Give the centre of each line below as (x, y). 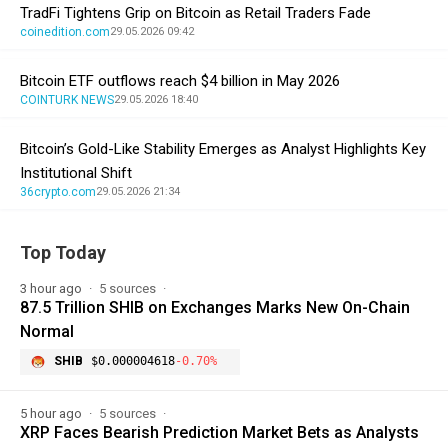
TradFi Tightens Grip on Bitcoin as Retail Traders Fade (195, 12)
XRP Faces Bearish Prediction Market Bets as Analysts (219, 432)
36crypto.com (58, 191)
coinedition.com (65, 31)
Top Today (63, 252)
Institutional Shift (76, 172)
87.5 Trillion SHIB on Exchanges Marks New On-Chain (215, 307)
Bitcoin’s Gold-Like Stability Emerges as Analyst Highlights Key (223, 148)
